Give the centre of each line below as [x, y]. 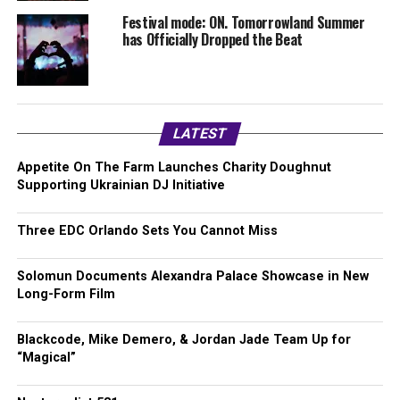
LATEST [200, 134]
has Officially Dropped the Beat [212, 40]
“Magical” [46, 358]
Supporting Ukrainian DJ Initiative [121, 186]
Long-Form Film [66, 295]
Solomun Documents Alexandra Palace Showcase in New [192, 277]
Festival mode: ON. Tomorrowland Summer [243, 23]
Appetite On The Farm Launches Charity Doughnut [174, 168]
